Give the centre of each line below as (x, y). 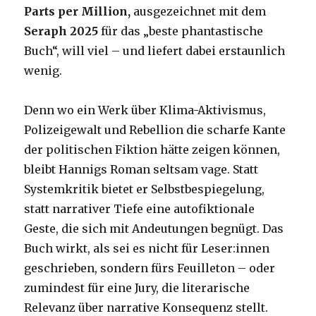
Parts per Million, (78, 12)
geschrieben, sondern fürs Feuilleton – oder (150, 268)
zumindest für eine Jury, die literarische (137, 288)
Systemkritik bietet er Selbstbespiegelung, (145, 189)
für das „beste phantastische (181, 31)
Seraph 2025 (61, 31)
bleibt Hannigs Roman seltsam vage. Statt (141, 170)
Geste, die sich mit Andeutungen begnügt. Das (154, 229)
